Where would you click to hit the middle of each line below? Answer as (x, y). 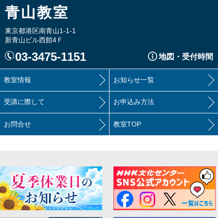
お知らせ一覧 (134, 80)
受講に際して (24, 102)
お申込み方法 (134, 102)
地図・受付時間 (186, 56)
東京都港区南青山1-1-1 (40, 31)
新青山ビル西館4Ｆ (34, 40)
